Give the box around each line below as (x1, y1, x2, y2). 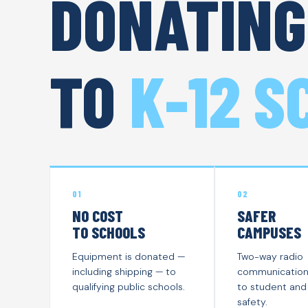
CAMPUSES (237, 222, 301, 242)
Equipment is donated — (72, 250, 185, 263)
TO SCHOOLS (72, 222, 145, 242)
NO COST (72, 206, 123, 225)
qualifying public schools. (72, 280, 185, 293)
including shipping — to (72, 265, 176, 278)
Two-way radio (237, 250, 303, 263)
